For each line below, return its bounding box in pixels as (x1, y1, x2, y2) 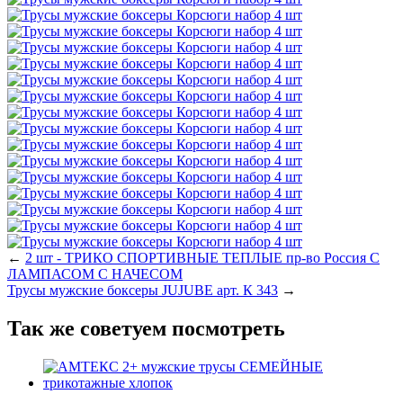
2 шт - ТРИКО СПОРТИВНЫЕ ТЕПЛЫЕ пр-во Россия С (25, 250, 380, 266)
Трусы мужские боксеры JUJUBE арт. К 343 (7, 282, 278, 299)
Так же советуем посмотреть (7, 316, 285, 340)
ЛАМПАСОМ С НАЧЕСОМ (7, 266, 183, 282)
